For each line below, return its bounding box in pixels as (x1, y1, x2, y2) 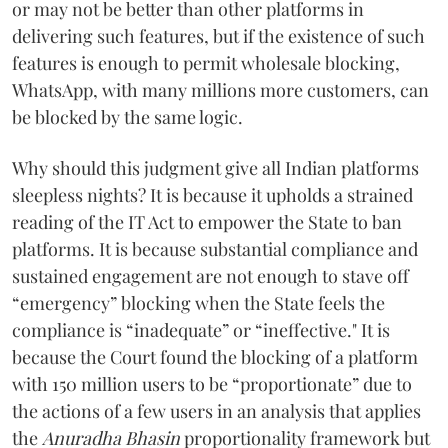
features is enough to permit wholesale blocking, (12, 50, 400, 75)
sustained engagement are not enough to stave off (12, 263, 409, 288)
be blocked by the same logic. (12, 104, 243, 129)
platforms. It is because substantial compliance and (12, 236, 418, 261)
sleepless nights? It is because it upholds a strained (12, 182, 413, 207)
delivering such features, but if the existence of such (12, 23, 425, 48)
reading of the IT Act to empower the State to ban (12, 209, 402, 234)
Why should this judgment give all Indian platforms (12, 155, 419, 180)
